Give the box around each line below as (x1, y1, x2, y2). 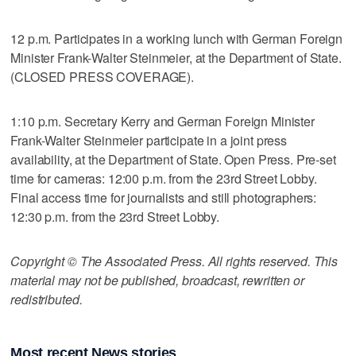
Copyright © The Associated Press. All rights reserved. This (10, 251, 339, 270)
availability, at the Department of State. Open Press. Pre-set (10, 149, 336, 168)
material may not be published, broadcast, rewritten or (10, 270, 304, 289)
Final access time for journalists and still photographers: (10, 188, 317, 207)
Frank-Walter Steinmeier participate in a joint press (10, 130, 288, 149)
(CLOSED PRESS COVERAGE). (10, 67, 194, 86)
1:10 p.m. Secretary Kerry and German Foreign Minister (10, 111, 315, 130)
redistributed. (10, 289, 83, 308)
